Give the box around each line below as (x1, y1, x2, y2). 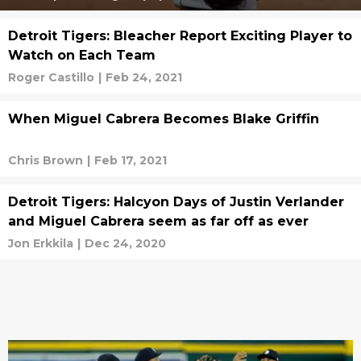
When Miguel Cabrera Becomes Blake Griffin (8, 111, 319, 127)
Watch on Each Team (8, 48, 156, 63)
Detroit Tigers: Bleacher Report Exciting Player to (8, 28, 352, 44)
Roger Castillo (8, 70, 94, 85)
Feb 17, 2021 (94, 153, 167, 168)
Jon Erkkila (8, 236, 73, 251)
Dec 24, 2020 (85, 236, 166, 251)
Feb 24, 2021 (106, 70, 182, 85)
